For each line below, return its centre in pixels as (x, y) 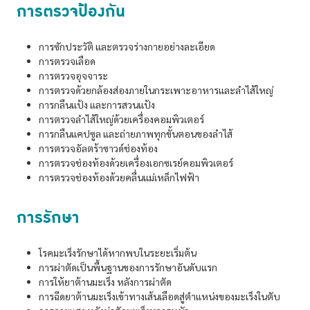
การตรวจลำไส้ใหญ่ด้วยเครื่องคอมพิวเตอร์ (121, 119)
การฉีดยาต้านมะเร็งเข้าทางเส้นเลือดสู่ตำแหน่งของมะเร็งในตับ (159, 296)
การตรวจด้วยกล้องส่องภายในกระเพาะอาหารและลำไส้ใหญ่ (156, 90)
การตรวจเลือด (67, 61)
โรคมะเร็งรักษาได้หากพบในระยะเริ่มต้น (118, 252)
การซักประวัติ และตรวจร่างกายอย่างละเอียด (127, 46)
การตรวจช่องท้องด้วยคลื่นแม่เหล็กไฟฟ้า (119, 177)
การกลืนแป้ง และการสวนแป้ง (97, 104)
